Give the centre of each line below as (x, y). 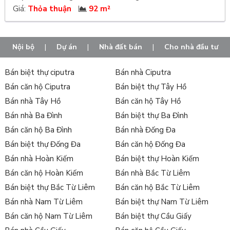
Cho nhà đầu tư (191, 47)
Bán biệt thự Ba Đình (151, 116)
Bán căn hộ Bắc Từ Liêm (157, 188)
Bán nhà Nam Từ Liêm (43, 202)
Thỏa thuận (49, 9)
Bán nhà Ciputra (143, 73)
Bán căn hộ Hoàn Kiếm (44, 173)
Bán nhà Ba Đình (33, 116)
